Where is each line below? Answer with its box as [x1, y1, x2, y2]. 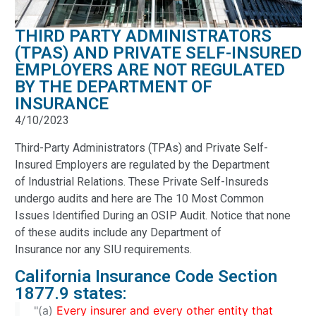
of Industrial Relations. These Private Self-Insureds [15, 174, 269, 188]
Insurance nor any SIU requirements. [15, 242, 192, 256]
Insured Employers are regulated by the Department [15, 157, 269, 171]
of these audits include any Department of [15, 225, 221, 239]
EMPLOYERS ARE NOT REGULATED [15, 60, 285, 80]
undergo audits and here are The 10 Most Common [15, 191, 264, 205]
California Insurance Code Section [15, 267, 277, 287]
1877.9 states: [15, 284, 127, 304]
